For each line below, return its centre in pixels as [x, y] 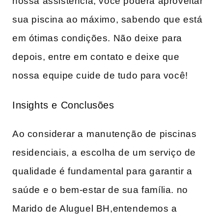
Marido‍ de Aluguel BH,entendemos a [95, 208]
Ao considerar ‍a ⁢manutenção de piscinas [105, 134]
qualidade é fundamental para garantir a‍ [102, 171]
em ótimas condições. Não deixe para [97, 38]
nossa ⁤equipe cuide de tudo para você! [100, 75]
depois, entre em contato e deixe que [96, 56]
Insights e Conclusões [63, 105]
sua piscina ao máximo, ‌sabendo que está [108, 19]
